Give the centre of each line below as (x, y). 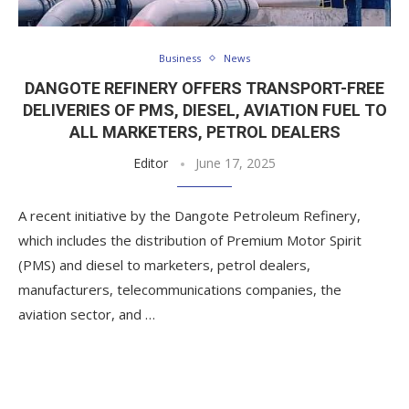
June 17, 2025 (236, 163)
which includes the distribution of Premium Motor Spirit (190, 240)
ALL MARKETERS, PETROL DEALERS (204, 132)
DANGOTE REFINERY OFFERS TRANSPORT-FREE (204, 88)
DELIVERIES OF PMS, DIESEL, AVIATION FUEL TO (204, 110)
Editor (151, 163)
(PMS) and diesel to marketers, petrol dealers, (164, 265)
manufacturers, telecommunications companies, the (180, 289)
